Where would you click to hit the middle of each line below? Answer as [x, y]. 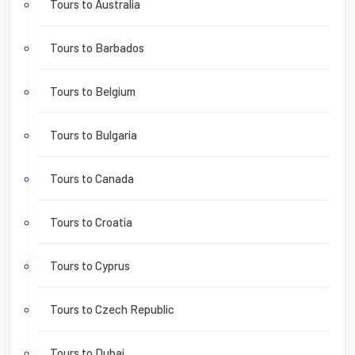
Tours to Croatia [91, 222]
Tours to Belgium [93, 92]
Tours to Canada [92, 179]
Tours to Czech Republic [112, 309]
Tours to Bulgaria [94, 135]
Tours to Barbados [97, 48]
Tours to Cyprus [90, 266]
